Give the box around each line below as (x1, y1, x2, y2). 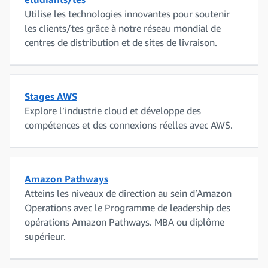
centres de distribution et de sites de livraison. (25, 36, 217, 48)
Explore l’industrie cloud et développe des (25, 104, 201, 117)
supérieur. (25, 230, 66, 242)
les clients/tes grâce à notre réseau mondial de (25, 22, 221, 34)
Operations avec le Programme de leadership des (25, 201, 230, 214)
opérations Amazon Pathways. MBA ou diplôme (25, 215, 224, 228)
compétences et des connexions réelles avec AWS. (25, 118, 233, 131)
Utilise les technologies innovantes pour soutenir (25, 7, 230, 20)
